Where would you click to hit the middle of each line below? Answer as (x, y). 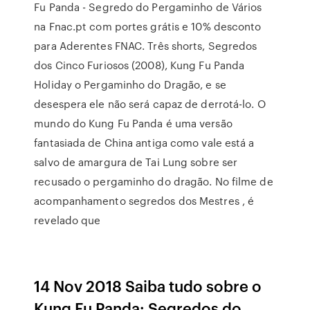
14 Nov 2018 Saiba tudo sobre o (148, 285)
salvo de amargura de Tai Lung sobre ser (136, 162)
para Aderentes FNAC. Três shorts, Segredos (146, 46)
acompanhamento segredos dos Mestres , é (144, 201)
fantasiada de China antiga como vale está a (144, 143)
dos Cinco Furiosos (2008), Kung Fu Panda (139, 65)
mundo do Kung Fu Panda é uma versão (133, 123)
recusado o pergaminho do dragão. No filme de (154, 181)
